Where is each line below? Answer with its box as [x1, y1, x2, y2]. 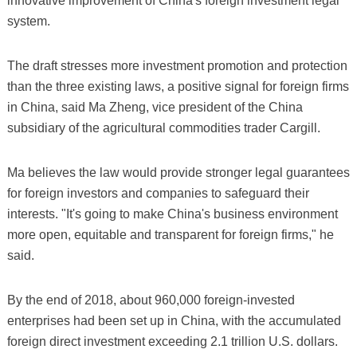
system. [6, 14, 50, 29]
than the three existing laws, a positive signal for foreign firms [6, 80, 349, 94]
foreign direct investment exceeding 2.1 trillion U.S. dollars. [6, 335, 338, 349]
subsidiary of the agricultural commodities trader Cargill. [6, 121, 320, 135]
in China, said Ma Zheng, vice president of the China [6, 100, 303, 115]
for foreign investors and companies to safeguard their [6, 186, 309, 201]
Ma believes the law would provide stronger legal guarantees [6, 166, 350, 180]
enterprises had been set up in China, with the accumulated [6, 314, 341, 328]
